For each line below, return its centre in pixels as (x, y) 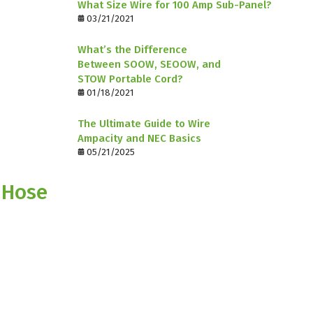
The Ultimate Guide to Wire (144, 123)
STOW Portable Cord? (130, 79)
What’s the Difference (132, 49)
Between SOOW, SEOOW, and (149, 64)
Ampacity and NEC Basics (139, 138)
